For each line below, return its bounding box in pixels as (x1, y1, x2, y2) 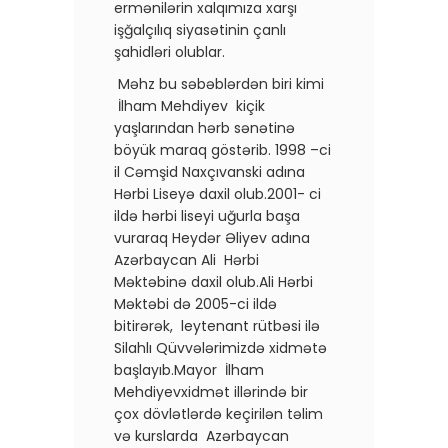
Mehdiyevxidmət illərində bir (114, 381, 308, 402)
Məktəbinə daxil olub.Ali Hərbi (114, 271, 313, 292)
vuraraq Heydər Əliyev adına (114, 227, 310, 248)
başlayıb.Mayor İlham (114, 359, 264, 380)
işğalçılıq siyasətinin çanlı (114, 19, 286, 40)
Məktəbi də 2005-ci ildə (114, 293, 277, 314)
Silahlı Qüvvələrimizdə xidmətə (114, 337, 327, 358)
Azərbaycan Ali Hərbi (114, 249, 259, 270)
